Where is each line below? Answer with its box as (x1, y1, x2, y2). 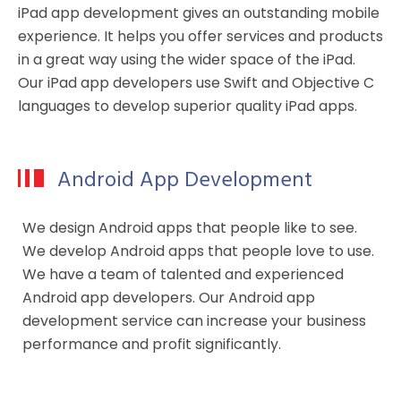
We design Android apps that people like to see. (22, 217, 357, 238)
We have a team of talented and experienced (22, 263, 344, 285)
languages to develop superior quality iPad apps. (18, 95, 357, 116)
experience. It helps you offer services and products (18, 25, 383, 47)
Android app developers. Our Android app (22, 286, 315, 308)
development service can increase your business (22, 310, 366, 331)
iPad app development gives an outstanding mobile (18, 2, 380, 23)
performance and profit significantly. (22, 333, 281, 354)
